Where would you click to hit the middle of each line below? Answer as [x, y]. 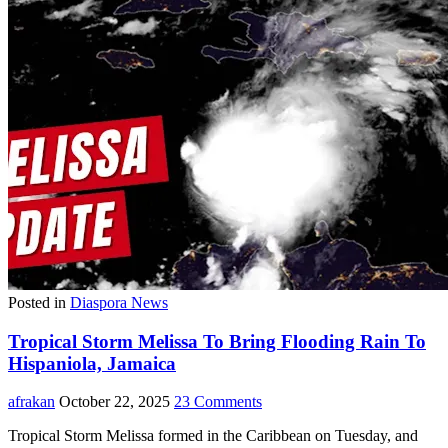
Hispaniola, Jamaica [92, 363]
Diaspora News [119, 302]
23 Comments [218, 402]
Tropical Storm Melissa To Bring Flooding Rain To [217, 341]
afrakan [31, 402]
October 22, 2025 [114, 402]
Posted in [39, 302]
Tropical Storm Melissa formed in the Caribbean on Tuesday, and [213, 436]
